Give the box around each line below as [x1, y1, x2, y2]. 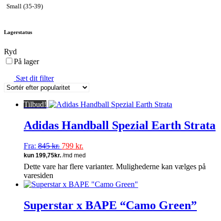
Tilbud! [24, 100, 46, 109]
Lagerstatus [4, 29, 32, 35]
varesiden [24, 171, 53, 180]
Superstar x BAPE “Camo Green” [24, 199, 197, 212]
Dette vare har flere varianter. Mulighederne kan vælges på [24, 162, 206, 171]
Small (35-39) [6, 2, 43, 10]
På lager [14, 57, 39, 66]
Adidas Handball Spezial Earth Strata [24, 118, 216, 132]
